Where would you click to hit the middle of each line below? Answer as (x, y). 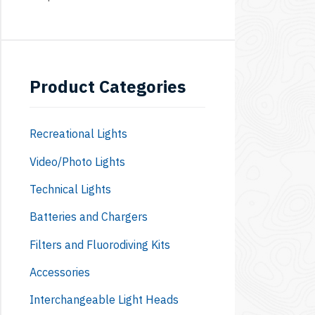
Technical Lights (70, 189)
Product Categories (108, 86)
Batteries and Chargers (89, 217)
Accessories (60, 272)
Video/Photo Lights (77, 161)
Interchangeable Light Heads (104, 300)
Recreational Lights (78, 134)
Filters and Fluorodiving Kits (100, 244)
